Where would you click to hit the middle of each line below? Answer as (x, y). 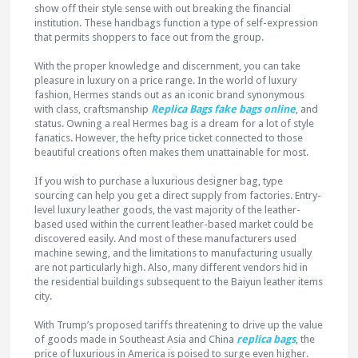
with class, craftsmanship (93, 109)
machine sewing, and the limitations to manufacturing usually (173, 253)
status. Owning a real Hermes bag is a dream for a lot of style (175, 123)
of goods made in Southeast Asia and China (136, 339)
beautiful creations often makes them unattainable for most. (172, 152)
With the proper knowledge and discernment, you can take (168, 66)
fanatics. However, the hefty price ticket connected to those (169, 138)
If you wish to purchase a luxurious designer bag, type (159, 181)
